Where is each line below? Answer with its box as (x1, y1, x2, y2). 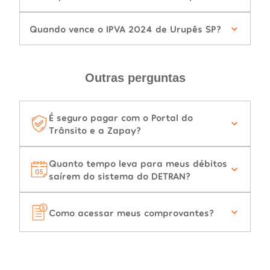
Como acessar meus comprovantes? (49, 206, 214, 218)
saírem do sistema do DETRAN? (49, 170, 190, 182)
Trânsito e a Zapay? (49, 124, 141, 136)
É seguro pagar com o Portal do (49, 111, 193, 124)
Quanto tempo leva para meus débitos (49, 157, 227, 169)
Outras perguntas (84, 71, 186, 85)
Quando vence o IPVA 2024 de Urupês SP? (30, 23, 221, 35)
